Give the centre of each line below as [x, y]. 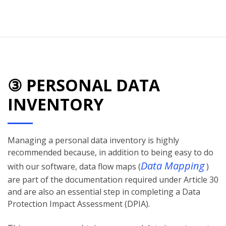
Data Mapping [173, 166]
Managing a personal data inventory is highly [93, 140]
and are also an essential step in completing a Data [104, 192]
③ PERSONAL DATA [84, 85]
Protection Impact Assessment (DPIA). [79, 204]
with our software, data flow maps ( [74, 167]
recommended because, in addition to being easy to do [110, 153]
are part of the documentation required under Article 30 [113, 180]
